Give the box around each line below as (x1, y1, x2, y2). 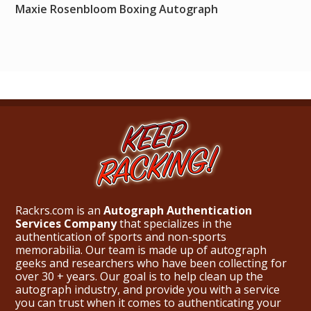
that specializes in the (117, 215, 232, 231)
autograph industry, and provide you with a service (15, 281, 280, 297)
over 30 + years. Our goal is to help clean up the (15, 268, 263, 284)
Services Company (15, 215, 117, 231)
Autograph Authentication (103, 202, 252, 218)
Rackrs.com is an (15, 202, 103, 218)
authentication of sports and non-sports (15, 228, 226, 244)
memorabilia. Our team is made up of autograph (15, 242, 267, 258)
